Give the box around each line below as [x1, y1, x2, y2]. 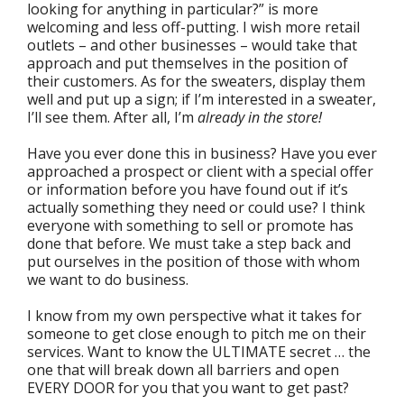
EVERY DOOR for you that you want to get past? [27, 378, 349, 398]
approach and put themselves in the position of [27, 53, 348, 73]
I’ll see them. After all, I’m [27, 107, 194, 127]
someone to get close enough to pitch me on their [27, 324, 366, 344]
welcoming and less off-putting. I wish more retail [27, 17, 360, 37]
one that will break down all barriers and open [27, 360, 339, 380]
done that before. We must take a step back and [27, 234, 351, 253]
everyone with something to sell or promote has [27, 216, 353, 235]
